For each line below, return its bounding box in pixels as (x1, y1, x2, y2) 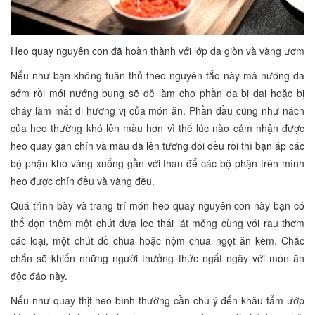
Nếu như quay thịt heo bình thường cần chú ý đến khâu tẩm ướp (11, 292, 304, 307)
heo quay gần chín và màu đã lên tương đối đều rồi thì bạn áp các (11, 138, 304, 153)
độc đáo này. (11, 268, 67, 283)
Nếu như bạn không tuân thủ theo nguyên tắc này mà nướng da (11, 67, 304, 82)
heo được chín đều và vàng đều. (11, 173, 155, 188)
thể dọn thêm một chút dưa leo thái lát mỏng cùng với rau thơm (11, 215, 304, 230)
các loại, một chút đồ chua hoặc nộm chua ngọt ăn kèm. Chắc (11, 233, 304, 247)
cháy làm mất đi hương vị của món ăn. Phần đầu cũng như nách (11, 103, 304, 117)
